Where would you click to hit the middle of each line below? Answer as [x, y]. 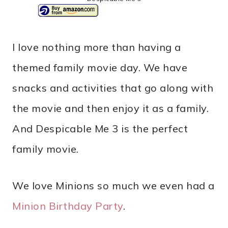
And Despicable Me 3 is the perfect [100, 128]
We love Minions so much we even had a [113, 185]
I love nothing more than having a [97, 47]
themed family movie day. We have [100, 67]
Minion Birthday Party [68, 206]
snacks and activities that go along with [113, 88]
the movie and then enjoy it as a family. [112, 108]
